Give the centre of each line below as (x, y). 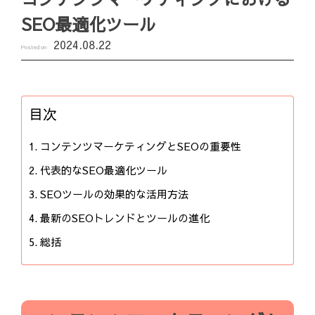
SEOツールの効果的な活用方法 (114, 194)
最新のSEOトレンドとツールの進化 (125, 218)
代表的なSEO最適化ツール (104, 170)
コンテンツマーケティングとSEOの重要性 (141, 146)
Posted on (34, 47)
